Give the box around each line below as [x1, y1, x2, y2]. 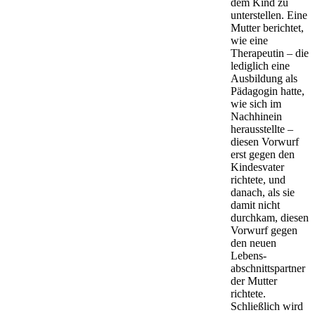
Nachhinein [231, 110, 282, 122]
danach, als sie [231, 186, 295, 198]
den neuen [231, 236, 276, 249]
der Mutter [231, 274, 277, 287]
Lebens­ [231, 249, 266, 262]
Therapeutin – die [231, 46, 309, 59]
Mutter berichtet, [231, 21, 304, 34]
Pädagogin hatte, [231, 84, 304, 97]
